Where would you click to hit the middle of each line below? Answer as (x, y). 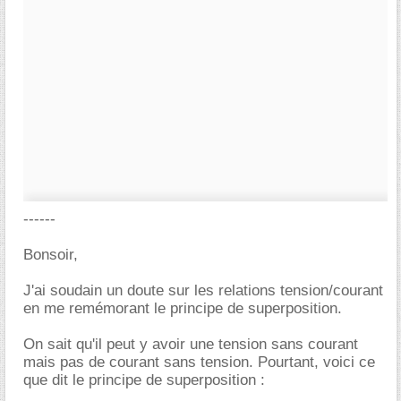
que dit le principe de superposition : (144, 380)
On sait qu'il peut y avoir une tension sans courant (191, 344)
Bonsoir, (51, 255)
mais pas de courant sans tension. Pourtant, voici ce (199, 362)
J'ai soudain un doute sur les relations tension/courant (203, 290)
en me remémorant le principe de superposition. (183, 308)
